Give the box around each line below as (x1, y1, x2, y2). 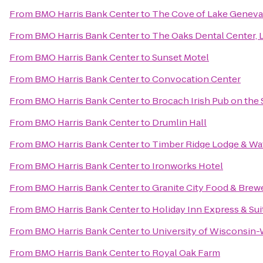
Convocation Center (152, 73, 241, 85)
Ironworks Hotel (152, 160, 223, 172)
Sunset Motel (152, 51, 209, 63)
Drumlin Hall (152, 116, 207, 129)
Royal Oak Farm (152, 247, 220, 259)
